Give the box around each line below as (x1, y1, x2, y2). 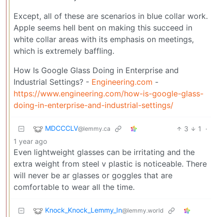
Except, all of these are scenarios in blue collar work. (14, 11, 208, 21)
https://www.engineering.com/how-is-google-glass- (14, 88, 203, 98)
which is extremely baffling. (14, 46, 114, 56)
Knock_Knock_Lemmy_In (45, 205, 122, 214)
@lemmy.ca (78, 124, 110, 132)
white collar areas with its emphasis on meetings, (14, 34, 194, 44)
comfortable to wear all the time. (14, 182, 135, 192)
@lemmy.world (122, 206, 164, 214)
